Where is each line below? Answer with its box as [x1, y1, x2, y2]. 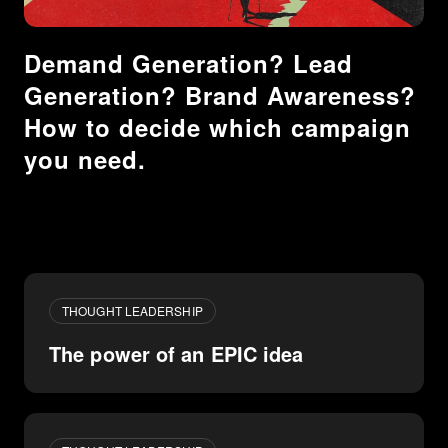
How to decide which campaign [24, 110, 411, 145]
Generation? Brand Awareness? [24, 78, 416, 113]
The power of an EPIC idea [49, 339, 304, 369]
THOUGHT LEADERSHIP [62, 302, 203, 320]
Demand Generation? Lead [24, 46, 353, 81]
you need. [24, 142, 146, 177]
